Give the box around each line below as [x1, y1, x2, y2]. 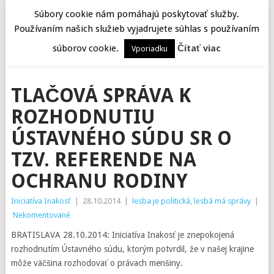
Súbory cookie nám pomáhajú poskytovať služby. [34, 9, 240, 20]
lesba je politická [131, 196, 190, 206]
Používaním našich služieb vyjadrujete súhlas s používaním [14, 23, 260, 34]
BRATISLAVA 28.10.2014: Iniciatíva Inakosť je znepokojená [10, 230, 234, 240]
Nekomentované [12, 210, 70, 220]
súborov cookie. [53, 42, 122, 54]
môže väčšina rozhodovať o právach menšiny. [10, 258, 183, 268]
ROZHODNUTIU [10, 105, 155, 128]
